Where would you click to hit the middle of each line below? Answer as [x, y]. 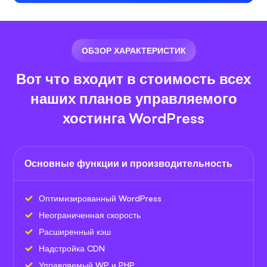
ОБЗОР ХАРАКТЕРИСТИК [133, 50]
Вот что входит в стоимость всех [133, 78]
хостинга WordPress [133, 118]
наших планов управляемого [133, 98]
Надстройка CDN [72, 248]
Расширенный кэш [75, 231]
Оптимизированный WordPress [100, 198]
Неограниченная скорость [90, 215]
